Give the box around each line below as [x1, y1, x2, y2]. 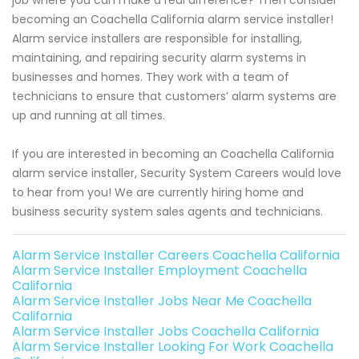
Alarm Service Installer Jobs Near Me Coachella [12, 292, 312, 311]
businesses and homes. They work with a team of [12, 69, 289, 86]
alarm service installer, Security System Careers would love [12, 165, 341, 182]
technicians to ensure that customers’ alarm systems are [12, 88, 337, 105]
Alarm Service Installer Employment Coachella [12, 261, 307, 280]
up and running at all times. [12, 107, 165, 124]
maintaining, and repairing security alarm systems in [12, 50, 306, 67]
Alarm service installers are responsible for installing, [12, 30, 302, 47]
